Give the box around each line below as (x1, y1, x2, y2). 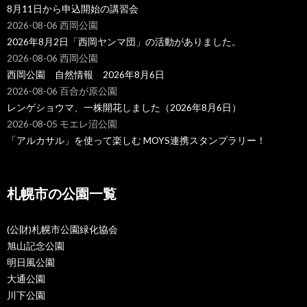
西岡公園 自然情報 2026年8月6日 (7, 69, 164, 80)
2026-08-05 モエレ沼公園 (7, 118, 117, 130)
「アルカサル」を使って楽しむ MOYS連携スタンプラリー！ (7, 134, 275, 146)
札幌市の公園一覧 (7, 184, 116, 201)
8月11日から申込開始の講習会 (7, 3, 138, 14)
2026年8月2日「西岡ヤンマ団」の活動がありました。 (7, 36, 241, 47)
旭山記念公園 (7, 240, 64, 251)
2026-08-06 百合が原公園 (7, 85, 117, 97)
